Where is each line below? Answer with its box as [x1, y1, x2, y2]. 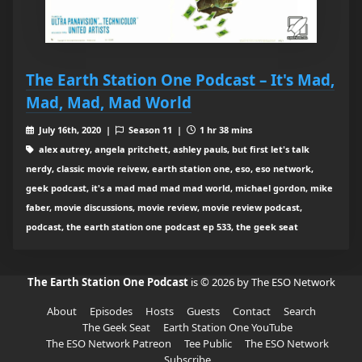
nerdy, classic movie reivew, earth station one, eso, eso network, [26, 162, 314, 175]
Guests [186, 304, 220, 319]
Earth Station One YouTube [163, 320, 293, 335]
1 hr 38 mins [197, 124, 253, 137]
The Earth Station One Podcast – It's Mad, [26, 69, 335, 90]
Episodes [89, 304, 133, 319]
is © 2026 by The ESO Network [190, 275, 335, 290]
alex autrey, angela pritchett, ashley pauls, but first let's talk [36, 143, 309, 156]
